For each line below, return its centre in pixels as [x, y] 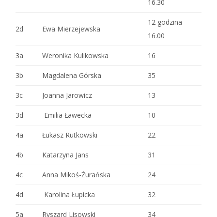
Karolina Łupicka [69, 194]
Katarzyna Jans [65, 155]
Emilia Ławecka [67, 115]
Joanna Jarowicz [67, 95]
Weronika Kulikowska [75, 55]
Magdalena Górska [72, 75]
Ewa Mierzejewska [71, 29]
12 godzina [165, 22]
